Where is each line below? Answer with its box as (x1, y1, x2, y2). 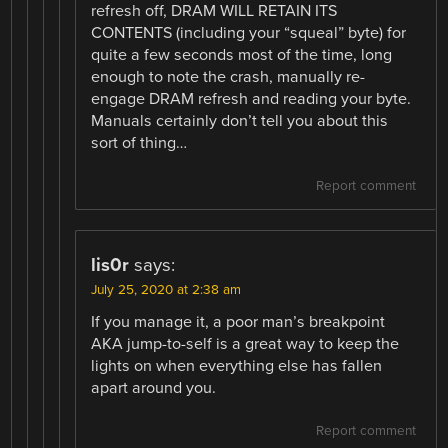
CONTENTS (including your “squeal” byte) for (91, 22, 407, 43)
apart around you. (91, 377, 217, 398)
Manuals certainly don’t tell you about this (91, 110, 389, 131)
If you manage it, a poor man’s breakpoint (91, 311, 386, 332)
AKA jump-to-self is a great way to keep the (91, 333, 400, 354)
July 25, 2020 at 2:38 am (91, 281, 242, 298)
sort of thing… (91, 132, 188, 153)
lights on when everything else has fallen (91, 355, 383, 376)
